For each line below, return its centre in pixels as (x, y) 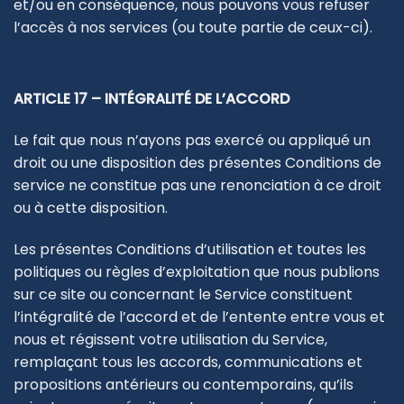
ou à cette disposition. (91, 207)
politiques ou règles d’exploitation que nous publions (197, 271)
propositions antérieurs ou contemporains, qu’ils (184, 384)
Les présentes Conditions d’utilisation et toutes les (190, 249)
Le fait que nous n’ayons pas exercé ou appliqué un (192, 140)
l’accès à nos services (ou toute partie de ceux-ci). (193, 27)
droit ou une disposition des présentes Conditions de (197, 162)
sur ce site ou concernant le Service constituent (183, 294)
